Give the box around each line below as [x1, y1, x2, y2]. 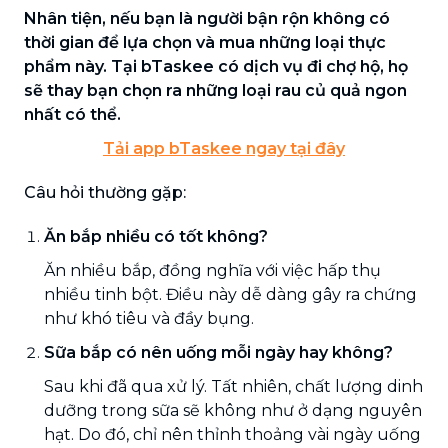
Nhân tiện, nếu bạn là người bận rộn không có [24, 8, 390, 28]
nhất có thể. [24, 104, 121, 124]
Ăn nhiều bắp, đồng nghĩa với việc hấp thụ [44, 260, 381, 280]
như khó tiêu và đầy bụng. [44, 308, 254, 328]
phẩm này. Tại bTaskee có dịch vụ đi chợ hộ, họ [24, 56, 408, 76]
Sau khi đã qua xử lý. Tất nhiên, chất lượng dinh [44, 376, 423, 396]
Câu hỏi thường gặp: [24, 182, 186, 202]
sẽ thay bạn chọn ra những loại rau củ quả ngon [24, 80, 407, 100]
